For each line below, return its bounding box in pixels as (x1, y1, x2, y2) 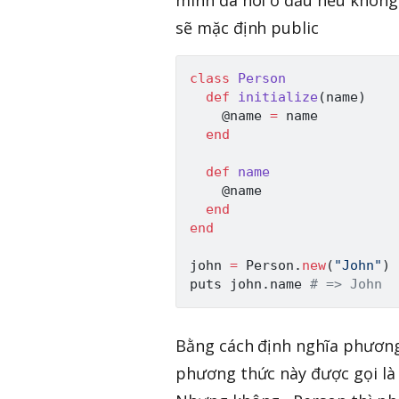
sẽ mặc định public (175, 17, 320, 39)
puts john (190, 276, 262, 293)
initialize (238, 89, 318, 106)
